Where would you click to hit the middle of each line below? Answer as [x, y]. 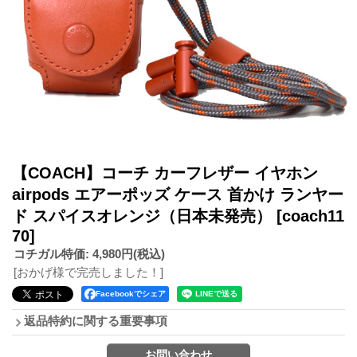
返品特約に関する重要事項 [96, 320]
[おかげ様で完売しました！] [88, 272]
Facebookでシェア [131, 293]
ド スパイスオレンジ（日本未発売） [144, 216]
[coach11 [310, 216]
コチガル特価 [49, 253]
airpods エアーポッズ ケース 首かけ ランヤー [178, 194]
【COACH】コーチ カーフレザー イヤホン [165, 173]
